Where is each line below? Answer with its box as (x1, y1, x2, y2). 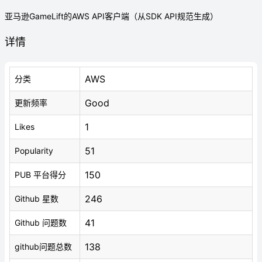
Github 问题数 (15, 218, 67, 227)
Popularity (15, 146, 53, 156)
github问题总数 (15, 242, 72, 251)
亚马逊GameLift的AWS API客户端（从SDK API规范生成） (5, 11, 218, 21)
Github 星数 (15, 194, 58, 204)
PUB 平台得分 (15, 170, 66, 180)
